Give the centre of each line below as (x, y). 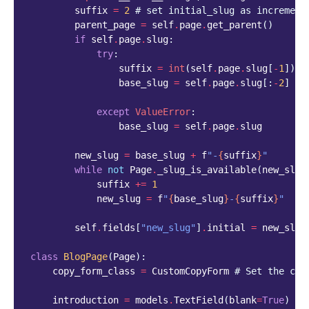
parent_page (105, 25)
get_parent (235, 25)
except (113, 112)
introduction (86, 300)
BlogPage (86, 257)
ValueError (163, 112)
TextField (199, 300)
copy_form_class (94, 271)
